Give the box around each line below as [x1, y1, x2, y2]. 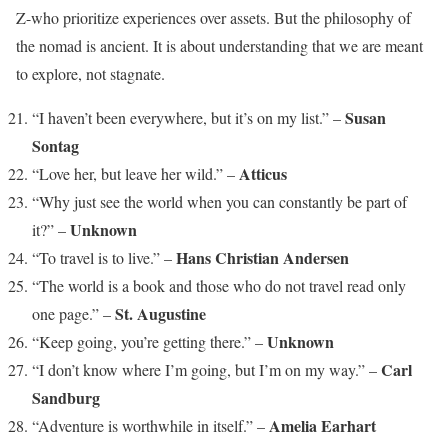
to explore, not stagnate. [16, 63, 165, 84]
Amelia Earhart [269, 414, 376, 437]
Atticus [239, 162, 287, 185]
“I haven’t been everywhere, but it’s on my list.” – [32, 107, 345, 128]
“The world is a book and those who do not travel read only [32, 275, 406, 296]
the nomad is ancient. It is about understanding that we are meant [16, 35, 423, 56]
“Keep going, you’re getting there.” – [32, 331, 267, 352]
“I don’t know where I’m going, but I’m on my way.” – [32, 359, 381, 380]
